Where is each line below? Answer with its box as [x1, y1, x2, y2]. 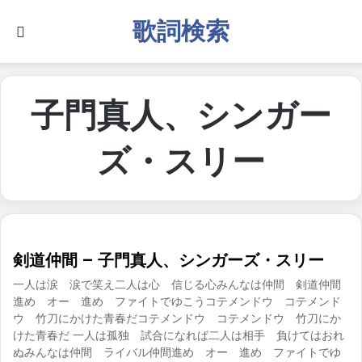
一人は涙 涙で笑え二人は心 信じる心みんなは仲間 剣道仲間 [13, 277, 341, 291]
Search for [27, 23, 91, 39]
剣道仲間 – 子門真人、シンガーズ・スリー [13, 249, 324, 271]
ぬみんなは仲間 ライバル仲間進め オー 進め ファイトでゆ [13, 345, 341, 359]
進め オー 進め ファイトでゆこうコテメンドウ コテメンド [13, 294, 341, 308]
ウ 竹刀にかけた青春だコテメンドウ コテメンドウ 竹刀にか [13, 311, 341, 325]
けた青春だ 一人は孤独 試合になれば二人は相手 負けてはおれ [13, 328, 344, 342]
